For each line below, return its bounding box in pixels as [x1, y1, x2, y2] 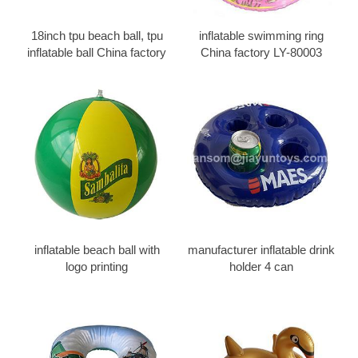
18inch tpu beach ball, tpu [30, 28, 163, 42]
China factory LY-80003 [201, 45, 322, 59]
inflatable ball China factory [27, 45, 166, 59]
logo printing [66, 259, 128, 273]
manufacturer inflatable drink [188, 242, 335, 257]
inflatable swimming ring [199, 28, 324, 42]
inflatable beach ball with [34, 242, 160, 257]
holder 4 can [229, 259, 293, 273]
